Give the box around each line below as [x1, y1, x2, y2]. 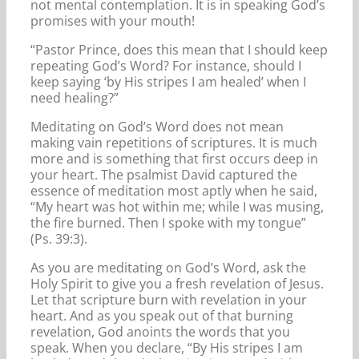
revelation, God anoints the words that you [30, 322, 290, 341]
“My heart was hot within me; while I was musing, [30, 197, 324, 216]
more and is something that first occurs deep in [30, 149, 318, 167]
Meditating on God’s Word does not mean [30, 117, 284, 135]
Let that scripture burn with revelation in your [30, 290, 307, 309]
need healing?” [30, 88, 119, 107]
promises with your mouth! [30, 11, 195, 30]
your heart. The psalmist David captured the [30, 165, 297, 184]
